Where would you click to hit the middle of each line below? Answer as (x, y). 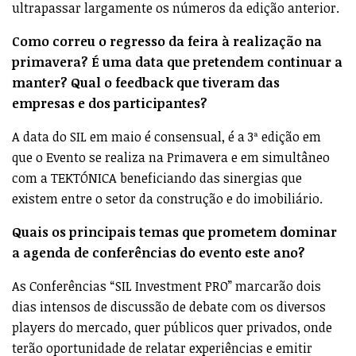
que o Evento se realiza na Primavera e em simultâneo (171, 157)
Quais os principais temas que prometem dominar (174, 232)
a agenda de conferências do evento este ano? (159, 252)
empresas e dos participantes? (110, 103)
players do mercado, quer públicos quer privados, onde (172, 327)
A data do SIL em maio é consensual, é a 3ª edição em (166, 136)
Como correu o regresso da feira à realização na (167, 41)
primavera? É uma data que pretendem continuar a (177, 62)
